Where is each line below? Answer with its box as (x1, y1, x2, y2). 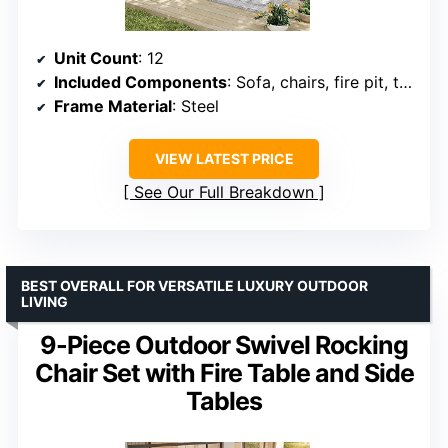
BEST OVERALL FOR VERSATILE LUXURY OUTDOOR (21, 276, 368, 294)
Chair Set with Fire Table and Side (34, 357, 414, 388)
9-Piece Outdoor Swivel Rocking (40, 329, 408, 360)
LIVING (21, 292, 68, 310)
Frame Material (54, 95, 172, 116)
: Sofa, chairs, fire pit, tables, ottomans (227, 71, 399, 92)
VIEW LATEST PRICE (154, 149, 294, 167)
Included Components (54, 71, 227, 92)
